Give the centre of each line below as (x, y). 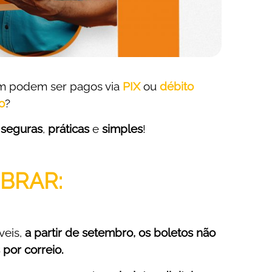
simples (122, 129)
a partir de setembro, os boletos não (120, 233)
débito (177, 87)
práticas (67, 129)
